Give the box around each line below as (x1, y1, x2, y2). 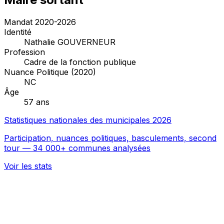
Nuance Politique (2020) (4, 66, 96, 77)
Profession (4, 46, 45, 57)
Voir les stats (4, 160, 52, 171)
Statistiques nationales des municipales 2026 (4, 114, 171, 125)
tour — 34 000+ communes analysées (4, 142, 150, 153)
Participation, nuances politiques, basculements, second (4, 132, 216, 143)
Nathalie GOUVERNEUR (24, 36, 115, 47)
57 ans (24, 96, 49, 107)
